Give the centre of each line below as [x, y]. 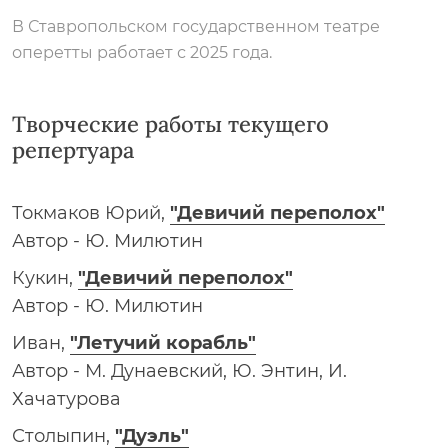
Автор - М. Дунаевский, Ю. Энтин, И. [179, 371]
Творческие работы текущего [170, 124]
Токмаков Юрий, [91, 213]
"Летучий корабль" [163, 343]
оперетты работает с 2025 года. [142, 52]
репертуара [73, 150]
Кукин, [45, 278]
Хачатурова [66, 399]
